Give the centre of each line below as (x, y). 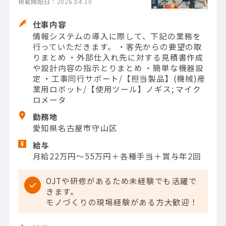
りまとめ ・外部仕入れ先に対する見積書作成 (118, 57)
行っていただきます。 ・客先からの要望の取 (117, 46)
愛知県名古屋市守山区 (75, 127)
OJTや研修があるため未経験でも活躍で (121, 180)
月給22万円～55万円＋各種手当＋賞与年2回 (117, 156)
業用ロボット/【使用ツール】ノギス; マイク (117, 89)
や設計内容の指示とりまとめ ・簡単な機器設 (118, 67)
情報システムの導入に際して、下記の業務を (117, 36)
